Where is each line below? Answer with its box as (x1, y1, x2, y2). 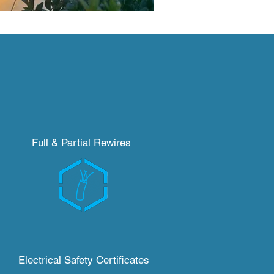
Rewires (91, 136, 134, 149)
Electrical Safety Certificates (18, 254, 149, 266)
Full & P (32, 136, 67, 149)
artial (67, 136, 91, 149)
